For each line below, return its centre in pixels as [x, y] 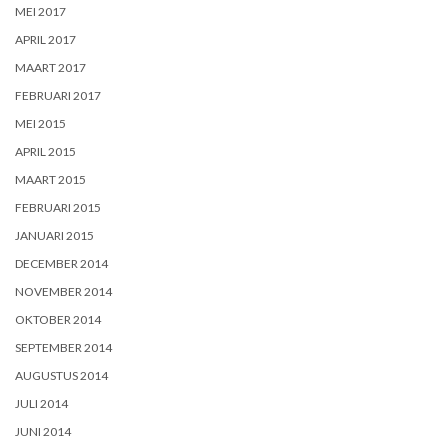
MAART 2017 [50, 67]
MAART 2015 [50, 179]
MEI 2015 [40, 123]
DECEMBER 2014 [61, 263]
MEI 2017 [40, 11]
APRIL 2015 [45, 151]
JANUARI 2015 [54, 235]
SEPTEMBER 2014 [63, 347]
